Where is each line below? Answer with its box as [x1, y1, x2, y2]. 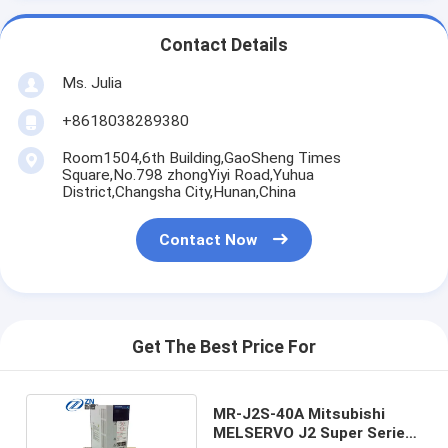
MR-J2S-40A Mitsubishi [212, 404, 385, 423]
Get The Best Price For [132, 337, 316, 358]
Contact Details [160, 35, 288, 56]
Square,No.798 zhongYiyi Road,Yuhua [61, 165, 314, 184]
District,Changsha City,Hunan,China [61, 182, 296, 201]
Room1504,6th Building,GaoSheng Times [61, 148, 341, 167]
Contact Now [159, 231, 258, 250]
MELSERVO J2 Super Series [212, 423, 414, 442]
